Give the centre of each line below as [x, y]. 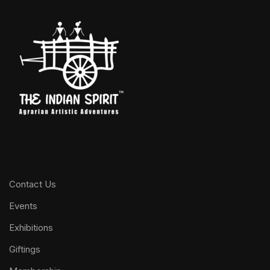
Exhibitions [31, 227]
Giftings [25, 249]
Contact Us [33, 184]
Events [23, 206]
